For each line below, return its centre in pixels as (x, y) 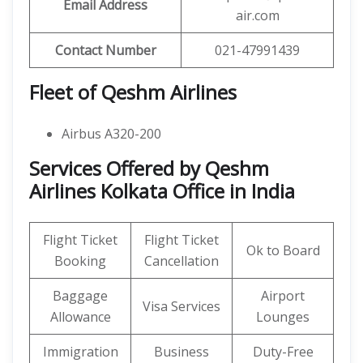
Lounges (283, 317)
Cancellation (181, 261)
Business (181, 352)
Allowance (80, 317)
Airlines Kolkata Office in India (162, 191)
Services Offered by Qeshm (149, 168)
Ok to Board (283, 250)
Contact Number (105, 50)
